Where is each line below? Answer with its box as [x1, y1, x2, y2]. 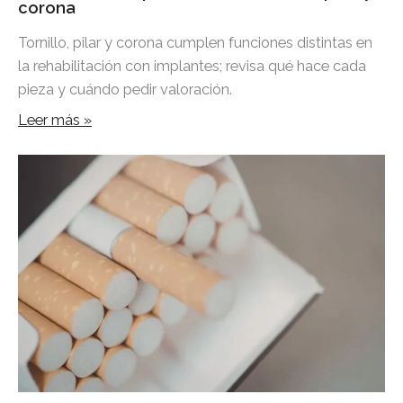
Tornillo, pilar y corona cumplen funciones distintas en [18, 33, 372, 51]
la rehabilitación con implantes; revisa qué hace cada [18, 57, 366, 75]
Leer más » [18, 111, 92, 129]
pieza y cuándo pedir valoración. [18, 80, 232, 98]
